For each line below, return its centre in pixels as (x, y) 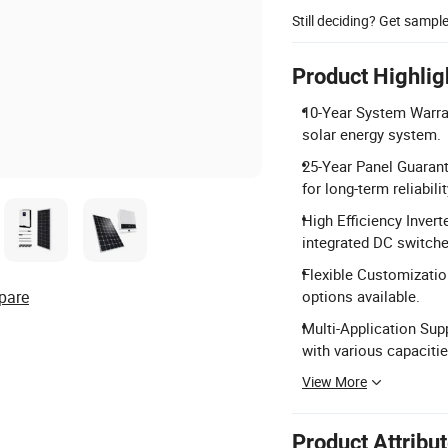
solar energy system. (371, 134)
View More (334, 381)
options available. (361, 296)
